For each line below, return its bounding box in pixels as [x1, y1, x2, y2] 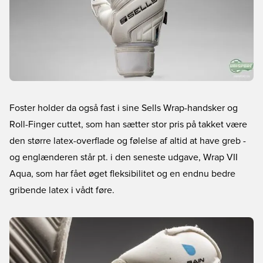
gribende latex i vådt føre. [9, 186, 114, 195]
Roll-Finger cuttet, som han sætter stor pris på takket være [9, 120, 247, 129]
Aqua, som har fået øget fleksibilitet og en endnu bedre [9, 169, 235, 178]
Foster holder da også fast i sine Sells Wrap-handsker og [9, 103, 238, 113]
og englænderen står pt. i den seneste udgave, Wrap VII [9, 153, 238, 162]
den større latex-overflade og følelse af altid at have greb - [9, 136, 246, 146]
